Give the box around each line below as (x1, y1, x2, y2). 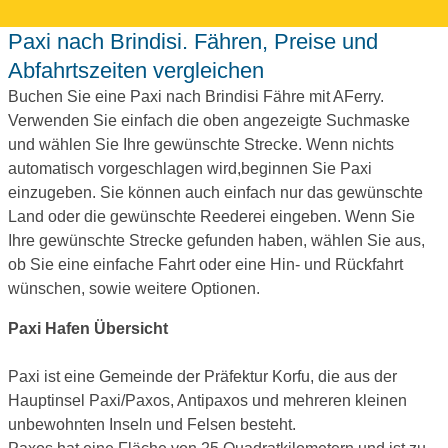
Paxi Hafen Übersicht (8, 319, 168, 337)
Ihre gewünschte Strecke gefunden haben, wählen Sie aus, (8, 231, 425, 249)
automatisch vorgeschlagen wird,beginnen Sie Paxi (8, 159, 372, 177)
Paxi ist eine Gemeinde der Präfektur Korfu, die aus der (8, 367, 397, 385)
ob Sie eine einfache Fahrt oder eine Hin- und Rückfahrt (8, 255, 403, 273)
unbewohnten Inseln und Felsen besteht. (8, 415, 296, 433)
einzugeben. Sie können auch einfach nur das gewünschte (8, 183, 423, 201)
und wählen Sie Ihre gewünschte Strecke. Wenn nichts (8, 135, 394, 153)
